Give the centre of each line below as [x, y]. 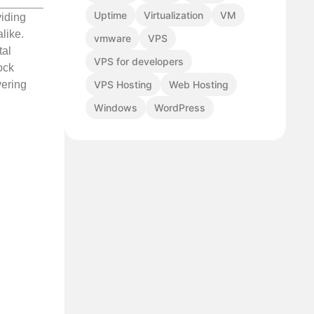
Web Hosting [199, 85]
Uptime [110, 15]
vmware [112, 39]
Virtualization [173, 15]
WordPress [180, 108]
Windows [116, 108]
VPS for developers [139, 62]
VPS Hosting [123, 85]
